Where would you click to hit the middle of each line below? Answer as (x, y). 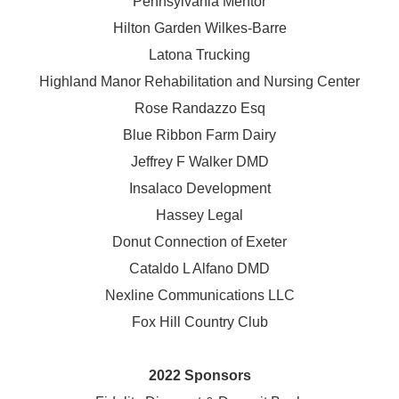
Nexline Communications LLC (199, 296)
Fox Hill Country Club (199, 322)
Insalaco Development (199, 189)
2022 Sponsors (199, 376)
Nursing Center (312, 82)
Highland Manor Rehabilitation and (151, 82)
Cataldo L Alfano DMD (199, 269)
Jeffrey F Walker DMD (199, 162)
